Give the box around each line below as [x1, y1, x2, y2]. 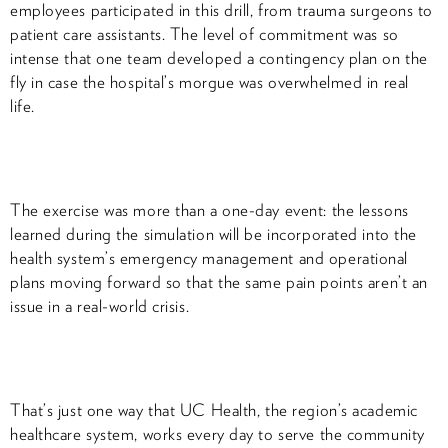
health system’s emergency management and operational [10, 247, 408, 268]
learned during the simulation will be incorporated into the [10, 223, 417, 244]
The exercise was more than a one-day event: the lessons [10, 199, 409, 220]
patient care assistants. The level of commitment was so [10, 23, 399, 44]
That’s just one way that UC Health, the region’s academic [10, 399, 418, 420]
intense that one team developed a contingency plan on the [10, 47, 428, 68]
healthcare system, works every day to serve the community [10, 423, 425, 444]
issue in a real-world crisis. [10, 295, 190, 316]
